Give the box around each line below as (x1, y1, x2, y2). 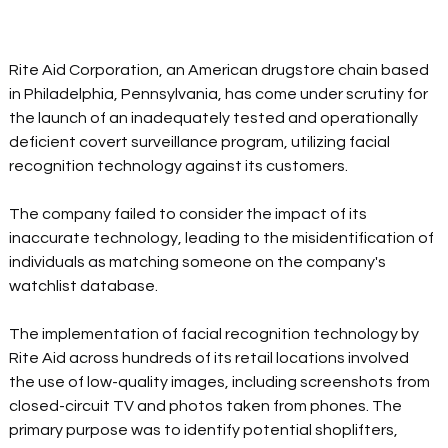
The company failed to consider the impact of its (9, 206, 371, 223)
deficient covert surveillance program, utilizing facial (9, 134, 394, 151)
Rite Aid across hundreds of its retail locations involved (9, 350, 413, 367)
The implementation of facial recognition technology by (9, 326, 423, 343)
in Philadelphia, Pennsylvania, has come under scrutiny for (9, 86, 432, 103)
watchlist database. (9, 278, 165, 295)
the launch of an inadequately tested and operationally (9, 110, 422, 127)
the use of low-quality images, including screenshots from (9, 374, 434, 391)
